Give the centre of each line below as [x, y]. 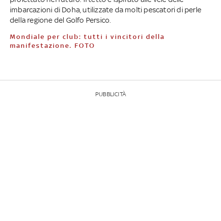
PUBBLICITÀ [110, 94]
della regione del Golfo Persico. [60, 20]
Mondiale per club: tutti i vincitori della [13, 37]
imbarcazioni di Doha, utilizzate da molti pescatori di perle [105, 9]
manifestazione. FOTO [52, 45]
